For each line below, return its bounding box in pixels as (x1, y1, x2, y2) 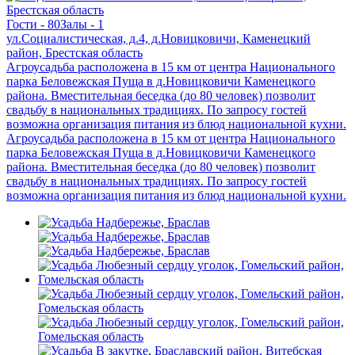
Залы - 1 (60, 17, 104, 31)
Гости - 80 (6, 17, 60, 31)
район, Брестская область (6, 45, 143, 59)
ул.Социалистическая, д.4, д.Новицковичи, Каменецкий (6, 31, 311, 45)
